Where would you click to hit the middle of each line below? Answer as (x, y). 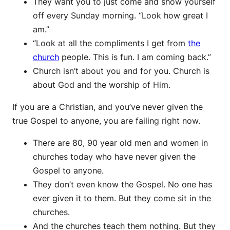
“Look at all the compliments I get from (110, 43)
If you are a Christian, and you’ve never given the (108, 107)
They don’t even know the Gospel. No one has (122, 185)
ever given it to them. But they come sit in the (122, 198)
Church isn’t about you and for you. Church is (121, 71)
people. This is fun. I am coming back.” (135, 57)
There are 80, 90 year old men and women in (120, 143)
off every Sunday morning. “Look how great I (120, 16)
